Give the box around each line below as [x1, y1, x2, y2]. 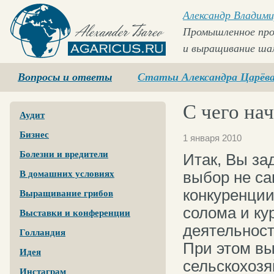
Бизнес [20, 130, 49, 139]
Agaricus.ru [10, 58, 60, 68]
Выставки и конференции [20, 208, 130, 218]
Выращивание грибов [20, 188, 113, 198]
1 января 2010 [183, 133, 242, 143]
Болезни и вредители [20, 149, 108, 159]
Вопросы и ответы [18, 71, 112, 83]
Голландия [20, 228, 65, 237]
